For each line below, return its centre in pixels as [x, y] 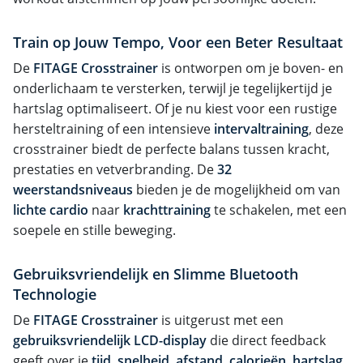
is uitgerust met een [221, 320]
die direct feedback [266, 340]
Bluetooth [264, 273]
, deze [326, 128]
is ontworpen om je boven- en [251, 68]
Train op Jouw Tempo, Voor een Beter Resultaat [178, 41]
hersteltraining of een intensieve [113, 128]
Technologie [55, 293]
